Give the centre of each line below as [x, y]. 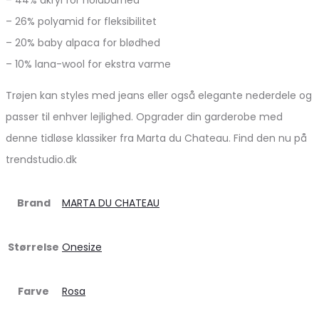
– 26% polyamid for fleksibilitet [81, 21]
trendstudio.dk [41, 159]
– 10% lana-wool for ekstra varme [88, 64]
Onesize [82, 247]
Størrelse [33, 247]
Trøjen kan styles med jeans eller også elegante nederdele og [159, 95]
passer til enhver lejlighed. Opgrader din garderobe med [144, 116]
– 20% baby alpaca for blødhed [83, 42]
